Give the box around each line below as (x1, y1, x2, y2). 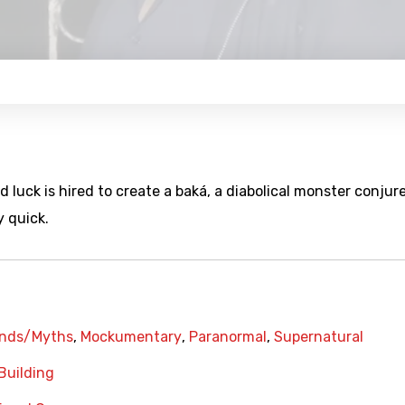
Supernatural (274, 328, 363, 346)
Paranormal (189, 328, 267, 346)
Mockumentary (80, 328, 182, 346)
